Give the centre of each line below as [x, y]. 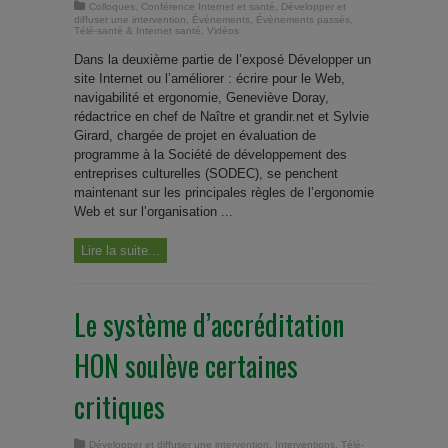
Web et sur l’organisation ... [153, 211]
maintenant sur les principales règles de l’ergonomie [224, 192]
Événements [221, 19]
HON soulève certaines [186, 365]
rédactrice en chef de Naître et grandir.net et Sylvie [221, 116]
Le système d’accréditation [209, 324]
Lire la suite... [120, 250]
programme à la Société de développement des [210, 154]
